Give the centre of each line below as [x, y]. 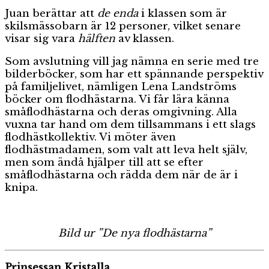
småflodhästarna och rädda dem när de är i [121, 175]
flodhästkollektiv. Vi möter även [90, 137]
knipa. [21, 187]
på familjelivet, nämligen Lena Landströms [121, 86]
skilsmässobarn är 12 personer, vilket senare [123, 26]
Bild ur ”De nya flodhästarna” [134, 233]
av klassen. [145, 38]
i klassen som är [183, 13]
